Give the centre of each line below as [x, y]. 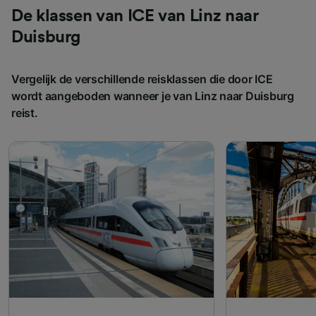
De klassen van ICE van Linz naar [135, 16]
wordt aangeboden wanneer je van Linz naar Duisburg [153, 96]
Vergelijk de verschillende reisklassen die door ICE [142, 79]
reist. [25, 113]
